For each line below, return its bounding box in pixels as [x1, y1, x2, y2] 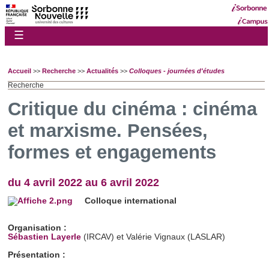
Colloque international [85, 196, 177, 205]
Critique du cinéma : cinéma [8, 98, 257, 120]
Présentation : [8, 250, 65, 259]
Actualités [86, 67, 118, 74]
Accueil [8, 67, 31, 74]
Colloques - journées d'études [129, 67, 225, 74]
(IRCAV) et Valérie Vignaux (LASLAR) [81, 232, 225, 241]
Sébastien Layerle [8, 232, 81, 241]
